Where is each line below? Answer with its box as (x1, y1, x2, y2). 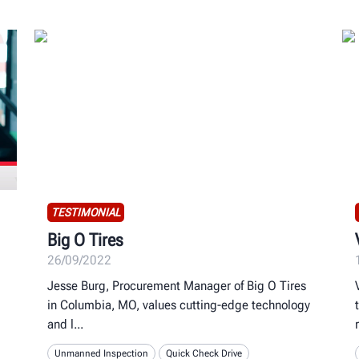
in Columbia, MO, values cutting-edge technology (47, 297, 311, 313)
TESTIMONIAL (51, 205, 121, 219)
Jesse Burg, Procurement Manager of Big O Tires (47, 278, 307, 294)
